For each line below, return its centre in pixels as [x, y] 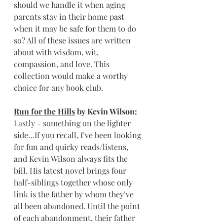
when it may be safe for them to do [76, 28]
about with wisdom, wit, [57, 52]
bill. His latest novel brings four [71, 170]
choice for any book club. [58, 88]
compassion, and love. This [63, 64]
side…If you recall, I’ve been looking [78, 135]
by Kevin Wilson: [107, 111]
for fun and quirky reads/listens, [72, 147]
